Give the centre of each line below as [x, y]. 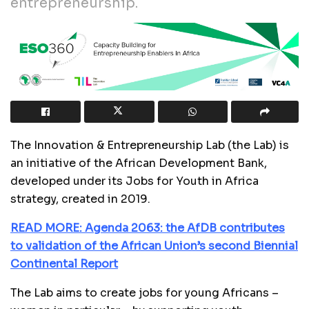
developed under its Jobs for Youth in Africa [134, 181]
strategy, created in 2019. [80, 199]
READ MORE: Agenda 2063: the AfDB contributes [148, 228]
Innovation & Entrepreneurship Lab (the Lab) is [160, 145]
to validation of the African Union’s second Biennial [154, 246]
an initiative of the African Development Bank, [139, 163]
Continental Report [64, 263]
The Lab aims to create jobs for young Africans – [144, 292]
